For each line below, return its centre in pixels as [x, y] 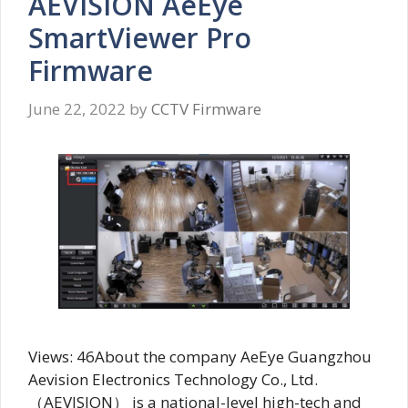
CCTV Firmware [206, 108]
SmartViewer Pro [140, 38]
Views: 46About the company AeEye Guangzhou [200, 357]
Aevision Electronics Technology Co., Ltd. [173, 380]
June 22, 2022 [77, 108]
